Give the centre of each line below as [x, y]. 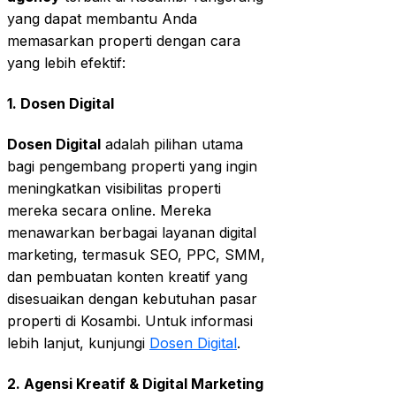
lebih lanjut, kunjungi [78, 343]
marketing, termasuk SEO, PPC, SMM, [136, 255]
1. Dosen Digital [61, 103]
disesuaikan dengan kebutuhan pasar [132, 299]
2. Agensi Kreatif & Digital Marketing [135, 384]
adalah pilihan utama [172, 145]
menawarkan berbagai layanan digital [132, 233]
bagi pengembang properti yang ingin [132, 167]
